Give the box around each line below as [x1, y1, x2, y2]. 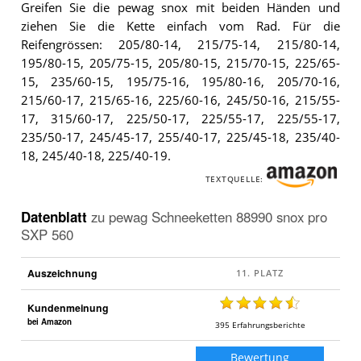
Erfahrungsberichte [231, 319, 305, 331]
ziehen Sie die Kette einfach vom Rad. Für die [20, 18, 340, 34]
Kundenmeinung [27, 300, 109, 315]
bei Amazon [27, 315, 72, 327]
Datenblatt [20, 206, 91, 226]
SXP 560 [20, 224, 73, 244]
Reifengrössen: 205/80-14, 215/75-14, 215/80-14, [20, 36, 340, 52]
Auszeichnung [27, 265, 98, 280]
